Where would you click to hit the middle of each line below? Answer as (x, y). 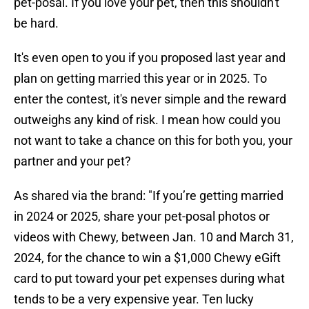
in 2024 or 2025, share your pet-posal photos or (142, 217)
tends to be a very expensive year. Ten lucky (134, 299)
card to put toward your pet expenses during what (149, 279)
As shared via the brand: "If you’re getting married (149, 196)
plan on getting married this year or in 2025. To (140, 79)
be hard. (36, 23)
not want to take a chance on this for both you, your (153, 141)
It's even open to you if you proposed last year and (150, 58)
